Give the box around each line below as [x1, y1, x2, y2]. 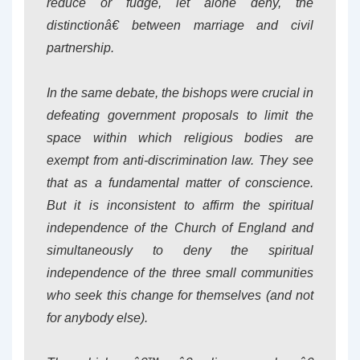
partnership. [47, 41, 114, 55]
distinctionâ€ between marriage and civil [47, 18, 313, 32]
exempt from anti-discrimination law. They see [47, 153, 313, 167]
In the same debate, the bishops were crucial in [47, 86, 313, 100]
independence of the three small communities [47, 266, 313, 280]
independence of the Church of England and [47, 221, 313, 235]
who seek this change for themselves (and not [47, 288, 313, 302]
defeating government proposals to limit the [47, 108, 313, 122]
